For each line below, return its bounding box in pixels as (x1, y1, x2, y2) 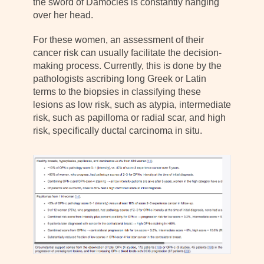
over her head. (33, 9, 93, 20)
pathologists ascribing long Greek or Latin (33, 73, 206, 84)
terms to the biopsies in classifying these (33, 86, 201, 97)
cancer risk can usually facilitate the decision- (33, 47, 222, 58)
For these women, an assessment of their (33, 34, 204, 45)
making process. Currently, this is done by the (33, 60, 222, 71)
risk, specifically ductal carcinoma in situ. (33, 125, 202, 136)
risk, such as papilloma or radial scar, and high (33, 112, 226, 123)
